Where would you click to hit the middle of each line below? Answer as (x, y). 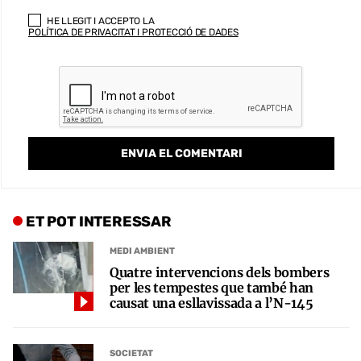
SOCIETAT (131, 354)
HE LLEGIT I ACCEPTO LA (100, 21)
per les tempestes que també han (212, 287)
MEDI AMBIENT (142, 251)
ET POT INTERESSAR (99, 221)
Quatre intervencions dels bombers (220, 272)
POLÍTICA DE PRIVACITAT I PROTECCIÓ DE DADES (133, 32)
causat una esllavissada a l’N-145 (212, 303)
